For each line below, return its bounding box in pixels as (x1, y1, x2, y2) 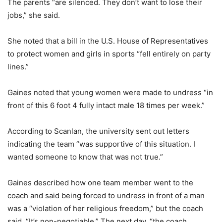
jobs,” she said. (7, 10, 60, 20)
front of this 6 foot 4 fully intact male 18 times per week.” (7, 100, 205, 110)
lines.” (7, 61, 29, 71)
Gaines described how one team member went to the (7, 177, 193, 187)
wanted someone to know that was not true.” (7, 152, 163, 162)
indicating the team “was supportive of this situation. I (7, 139, 195, 149)
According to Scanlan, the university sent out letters (7, 126, 189, 136)
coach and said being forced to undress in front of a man (7, 190, 205, 200)
